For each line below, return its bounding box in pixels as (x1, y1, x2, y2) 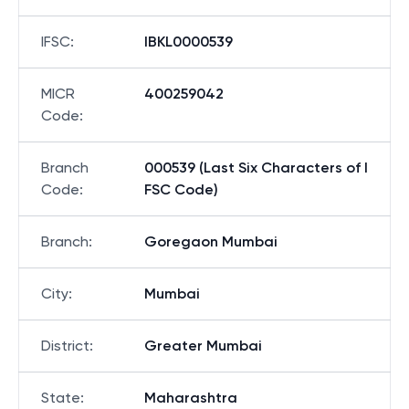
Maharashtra (144, 389, 237, 406)
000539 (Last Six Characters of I (144, 159, 368, 176)
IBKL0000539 (144, 33, 233, 50)
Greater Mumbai (144, 337, 262, 354)
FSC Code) (144, 181, 218, 198)
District (41, 337, 89, 354)
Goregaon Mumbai (144, 233, 278, 250)
